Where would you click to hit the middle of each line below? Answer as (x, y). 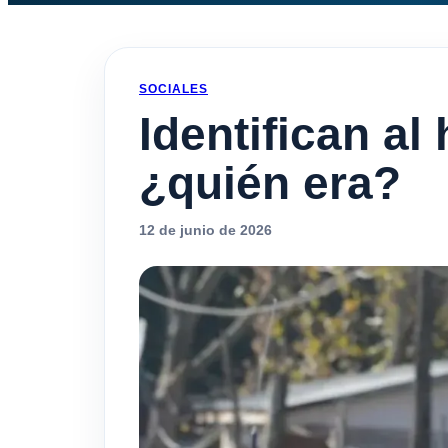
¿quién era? (270, 183)
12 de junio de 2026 (205, 230)
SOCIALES (173, 89)
